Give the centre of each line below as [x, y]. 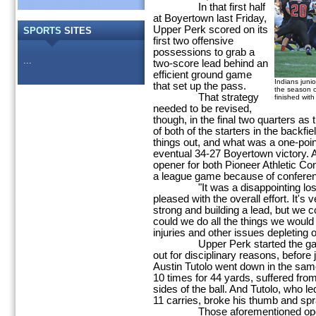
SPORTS [42, 31]
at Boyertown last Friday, [210, 18]
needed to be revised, [202, 109]
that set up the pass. [200, 86]
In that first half [209, 7]
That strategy [206, 97]
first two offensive [193, 41]
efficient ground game [202, 75]
